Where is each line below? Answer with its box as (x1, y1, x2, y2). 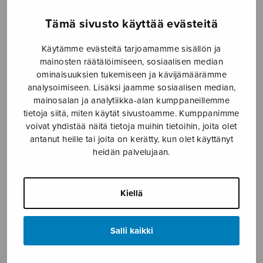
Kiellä (120, 187, 143, 198)
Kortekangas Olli (12, 167, 86, 180)
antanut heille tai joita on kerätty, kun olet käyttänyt (30, 133, 233, 144)
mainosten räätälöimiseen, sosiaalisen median (39, 56, 224, 67)
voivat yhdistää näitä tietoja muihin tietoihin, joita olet (26, 120, 237, 131)
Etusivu (12, 11, 46, 22)
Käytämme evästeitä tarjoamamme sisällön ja (42, 43, 221, 54)
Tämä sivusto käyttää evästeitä (45, 16, 218, 31)
